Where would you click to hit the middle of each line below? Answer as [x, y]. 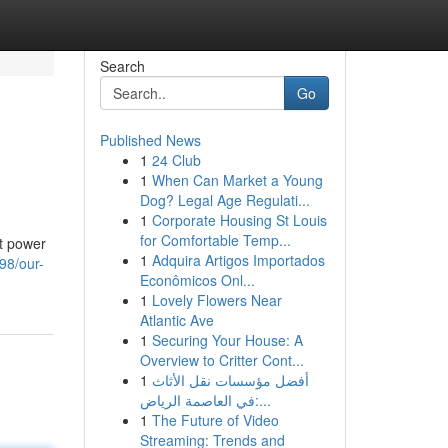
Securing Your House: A [227, 340]
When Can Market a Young [237, 180]
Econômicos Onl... [197, 280]
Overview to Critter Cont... [221, 360]
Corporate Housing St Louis [239, 220]
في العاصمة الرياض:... [262, 400]
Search [122, 66]
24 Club [176, 160]
